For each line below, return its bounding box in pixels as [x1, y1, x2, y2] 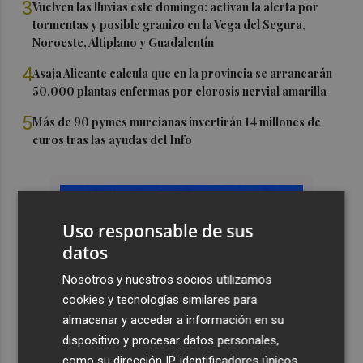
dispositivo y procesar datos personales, [62, 333, 280, 348]
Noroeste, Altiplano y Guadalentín [32, 34, 215, 50]
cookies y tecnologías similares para [62, 293, 258, 307]
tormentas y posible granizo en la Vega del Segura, [32, 16, 306, 32]
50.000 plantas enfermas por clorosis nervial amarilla [32, 83, 327, 99]
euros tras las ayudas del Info [32, 131, 193, 147]
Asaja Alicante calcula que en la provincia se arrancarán [32, 65, 333, 81]
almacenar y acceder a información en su [62, 313, 284, 327]
